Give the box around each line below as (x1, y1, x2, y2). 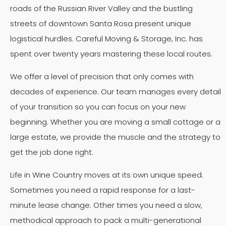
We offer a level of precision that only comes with (10, 71, 194, 82)
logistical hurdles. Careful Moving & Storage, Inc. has (10, 33, 203, 44)
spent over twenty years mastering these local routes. (10, 48, 212, 59)
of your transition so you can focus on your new (10, 101, 186, 112)
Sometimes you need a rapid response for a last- (10, 184, 195, 195)
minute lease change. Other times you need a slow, (10, 199, 202, 210)
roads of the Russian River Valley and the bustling (10, 3, 193, 14)
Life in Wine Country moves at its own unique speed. (10, 169, 203, 180)
